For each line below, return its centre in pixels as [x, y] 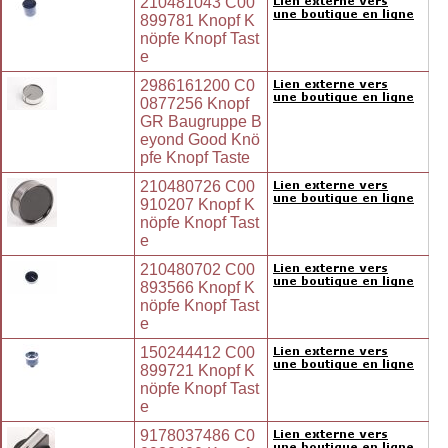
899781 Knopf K [197, 21]
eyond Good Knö [200, 140]
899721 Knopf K [197, 371]
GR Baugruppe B [201, 122]
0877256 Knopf [194, 104]
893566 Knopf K [197, 288]
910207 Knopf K [197, 205]
